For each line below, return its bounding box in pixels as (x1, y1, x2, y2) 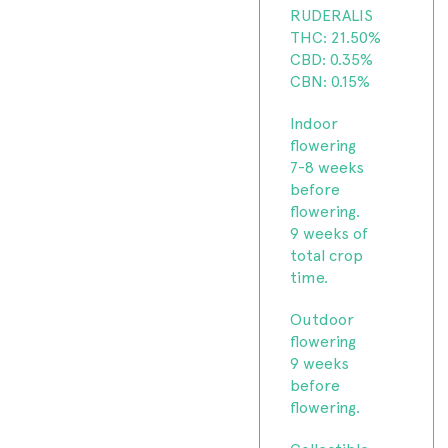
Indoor (290, 111, 339, 133)
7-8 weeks (290, 155, 365, 177)
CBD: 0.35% (290, 47, 374, 69)
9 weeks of (290, 221, 369, 243)
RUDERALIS (290, 3, 374, 25)
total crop (290, 243, 364, 265)
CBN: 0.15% (290, 69, 371, 91)
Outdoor (290, 307, 355, 329)
